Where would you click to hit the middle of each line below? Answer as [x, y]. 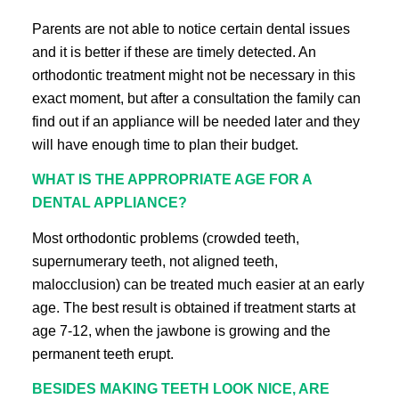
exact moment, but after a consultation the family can [196, 98]
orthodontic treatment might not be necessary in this [193, 75]
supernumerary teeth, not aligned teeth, [155, 261]
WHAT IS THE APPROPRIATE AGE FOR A [171, 180]
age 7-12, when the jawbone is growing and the [181, 330]
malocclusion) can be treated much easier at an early [198, 284]
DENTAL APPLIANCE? [109, 203]
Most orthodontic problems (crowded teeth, [165, 238]
